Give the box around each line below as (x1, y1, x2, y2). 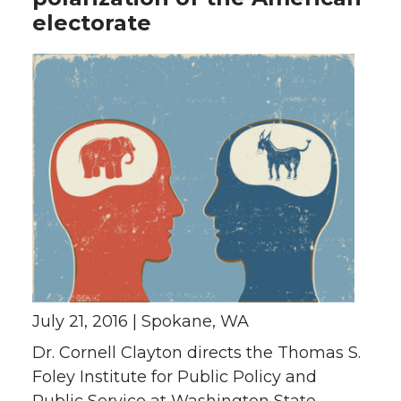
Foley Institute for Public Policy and (32, 367, 317, 387)
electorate (32, 10, 151, 36)
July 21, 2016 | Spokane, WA (32, 311, 249, 331)
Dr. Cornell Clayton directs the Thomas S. (32, 343, 361, 363)
